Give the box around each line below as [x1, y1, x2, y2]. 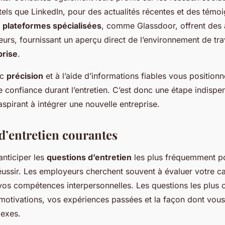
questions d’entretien [47, 152, 132, 163]
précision [7, 71, 43, 81]
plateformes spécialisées [3, 21, 101, 31]
